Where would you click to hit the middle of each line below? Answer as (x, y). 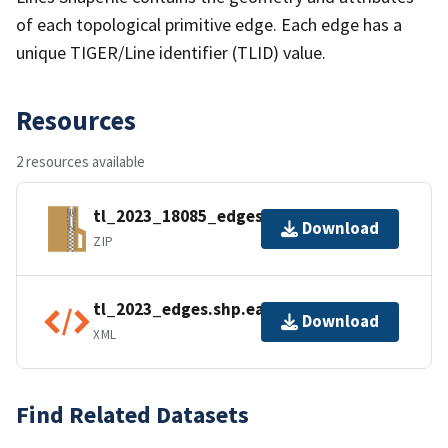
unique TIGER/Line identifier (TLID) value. (171, 52)
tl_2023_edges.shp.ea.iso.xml (209, 309)
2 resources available (80, 161)
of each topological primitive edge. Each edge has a (209, 24)
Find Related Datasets (132, 414)
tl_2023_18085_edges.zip (192, 216)
